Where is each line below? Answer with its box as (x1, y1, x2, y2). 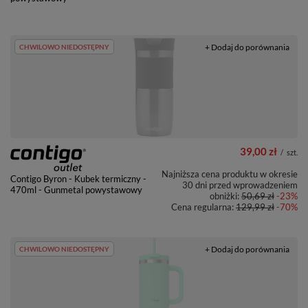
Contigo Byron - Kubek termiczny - (10, 173, 146, 185)
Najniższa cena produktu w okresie (162, 168, 298, 180)
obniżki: (210, 190, 241, 202)
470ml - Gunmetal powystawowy (10, 184, 142, 196)
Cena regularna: (171, 201, 236, 213)
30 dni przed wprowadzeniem (182, 179, 298, 191)
